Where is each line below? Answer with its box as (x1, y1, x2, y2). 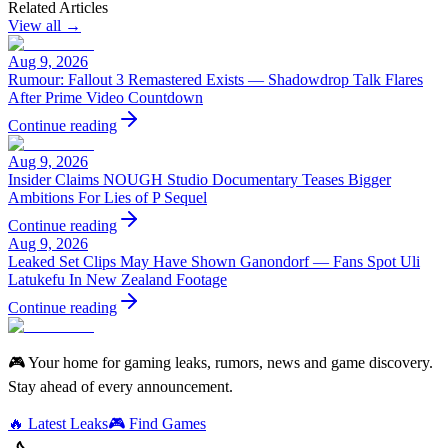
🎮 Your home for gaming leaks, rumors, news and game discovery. (8, 354, 433, 371)
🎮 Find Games (108, 415, 206, 432)
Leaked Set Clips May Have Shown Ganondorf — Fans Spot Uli (8, 253, 420, 270)
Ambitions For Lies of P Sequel (8, 189, 207, 206)
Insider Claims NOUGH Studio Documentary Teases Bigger (8, 171, 391, 188)
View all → (8, 17, 81, 34)
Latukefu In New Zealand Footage (8, 271, 227, 288)
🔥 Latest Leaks (8, 415, 108, 432)
